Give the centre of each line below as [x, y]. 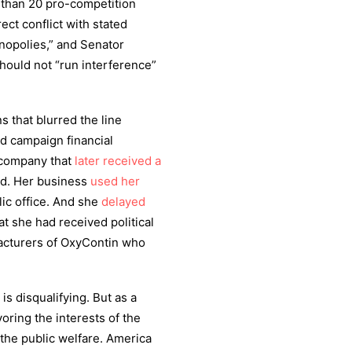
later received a [118, 161]
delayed [123, 202]
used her [115, 181]
